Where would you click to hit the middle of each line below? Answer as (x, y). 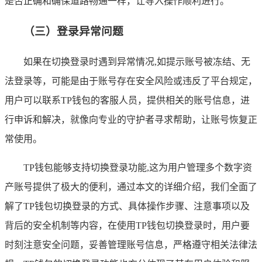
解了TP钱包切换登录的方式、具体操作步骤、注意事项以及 (127, 206)
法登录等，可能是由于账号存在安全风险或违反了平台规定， (131, 81)
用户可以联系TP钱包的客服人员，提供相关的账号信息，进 (127, 100)
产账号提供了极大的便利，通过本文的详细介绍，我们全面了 (131, 187)
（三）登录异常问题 (73, 32)
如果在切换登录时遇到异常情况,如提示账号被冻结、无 (137, 61)
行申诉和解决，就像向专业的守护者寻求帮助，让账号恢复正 (131, 119)
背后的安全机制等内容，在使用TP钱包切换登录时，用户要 (127, 225)
